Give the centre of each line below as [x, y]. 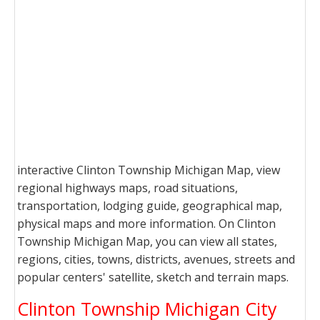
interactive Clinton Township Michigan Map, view [149, 170]
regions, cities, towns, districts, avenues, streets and [156, 259]
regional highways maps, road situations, [127, 188]
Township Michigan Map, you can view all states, [147, 241]
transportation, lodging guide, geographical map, [150, 206]
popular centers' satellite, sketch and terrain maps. [153, 277]
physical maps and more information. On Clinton [146, 224]
